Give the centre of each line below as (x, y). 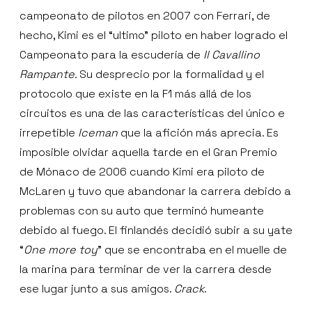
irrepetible (49, 133)
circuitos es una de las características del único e (152, 114)
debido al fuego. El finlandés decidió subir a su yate (156, 231)
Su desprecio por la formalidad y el (172, 75)
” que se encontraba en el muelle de (192, 250)
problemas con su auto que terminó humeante (142, 211)
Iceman (98, 133)
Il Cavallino (232, 55)
